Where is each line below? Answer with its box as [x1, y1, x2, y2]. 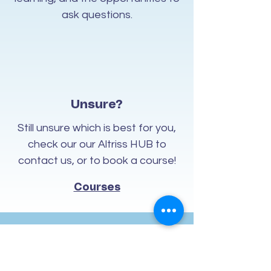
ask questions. [61, 9, 132, 21]
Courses [73, 183, 120, 192]
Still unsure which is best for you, [18, 122, 176, 134]
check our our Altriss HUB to [27, 139, 166, 150]
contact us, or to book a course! [18, 155, 176, 166]
